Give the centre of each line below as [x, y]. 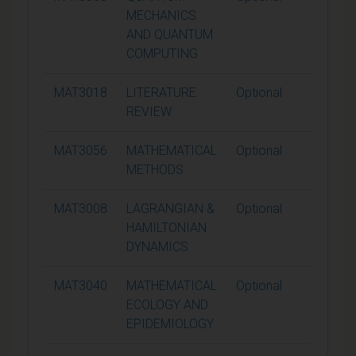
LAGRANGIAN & [170, 208]
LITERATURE [161, 92]
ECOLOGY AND [167, 304]
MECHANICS [161, 15]
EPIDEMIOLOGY [170, 323]
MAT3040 [81, 285]
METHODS [155, 169]
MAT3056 [81, 150]
